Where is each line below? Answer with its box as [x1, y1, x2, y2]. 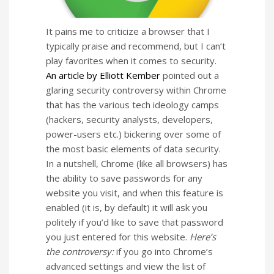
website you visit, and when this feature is [46, 186, 223, 199]
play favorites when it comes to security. [46, 54, 217, 67]
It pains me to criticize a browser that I [46, 24, 210, 37]
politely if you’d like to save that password [46, 215, 223, 228]
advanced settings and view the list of [46, 259, 206, 272]
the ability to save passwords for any [46, 171, 202, 184]
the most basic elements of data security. [46, 142, 221, 155]
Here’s [190, 230, 216, 243]
